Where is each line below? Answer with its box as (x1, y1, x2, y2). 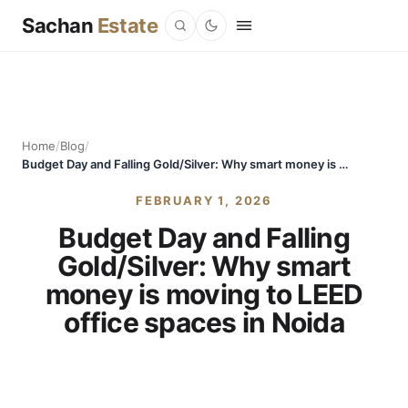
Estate (97, 13, 158, 37)
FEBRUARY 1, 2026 (135, 193, 273, 208)
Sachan (22, 13, 97, 37)
